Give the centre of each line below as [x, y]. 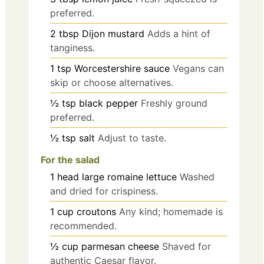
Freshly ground [174, 103]
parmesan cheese [120, 246]
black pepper [108, 103]
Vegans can [198, 69]
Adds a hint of [179, 34]
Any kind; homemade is [171, 211]
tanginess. [72, 48]
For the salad [70, 159]
